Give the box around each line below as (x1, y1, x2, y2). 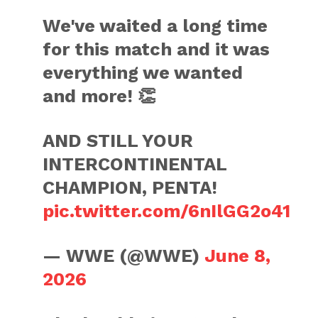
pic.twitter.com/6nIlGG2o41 (43, 200, 291, 221)
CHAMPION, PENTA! (43, 177, 218, 198)
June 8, (204, 245, 271, 266)
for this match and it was (43, 38, 270, 60)
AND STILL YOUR (43, 130, 194, 151)
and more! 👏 (43, 85, 157, 106)
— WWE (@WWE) (43, 245, 205, 266)
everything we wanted (43, 62, 243, 83)
